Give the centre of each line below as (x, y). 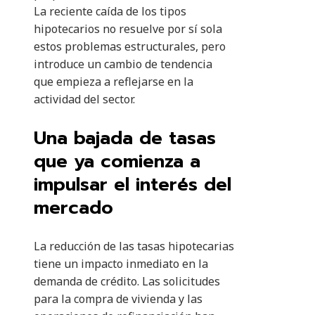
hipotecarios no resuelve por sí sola (128, 29)
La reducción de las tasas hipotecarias (134, 246)
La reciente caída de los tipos (110, 12)
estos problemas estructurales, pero (130, 47)
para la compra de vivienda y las (118, 299)
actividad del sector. (84, 99)
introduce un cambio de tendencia (123, 64)
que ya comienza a (117, 162)
